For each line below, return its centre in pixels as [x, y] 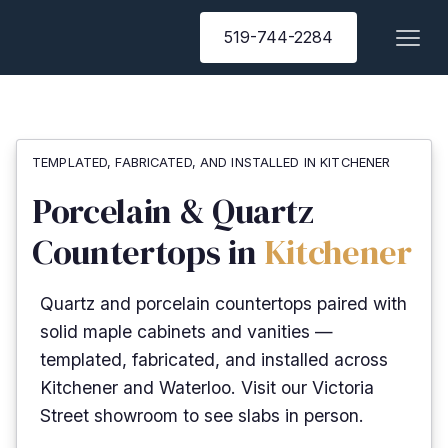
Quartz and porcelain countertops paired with [223, 304]
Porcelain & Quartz [173, 211]
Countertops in [148, 252]
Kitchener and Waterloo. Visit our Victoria [207, 388]
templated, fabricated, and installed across [214, 360]
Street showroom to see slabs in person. [202, 416]
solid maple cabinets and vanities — [186, 332]
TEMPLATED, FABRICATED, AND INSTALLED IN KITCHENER [211, 162]
